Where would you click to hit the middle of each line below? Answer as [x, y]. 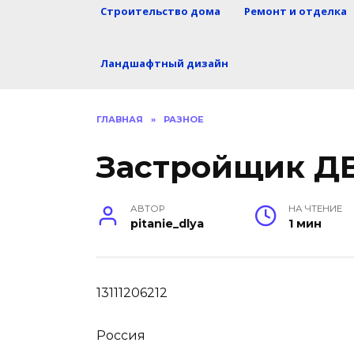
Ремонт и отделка [296, 11]
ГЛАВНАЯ [120, 119]
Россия [121, 336]
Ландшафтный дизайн [164, 63]
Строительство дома [160, 11]
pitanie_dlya [168, 224]
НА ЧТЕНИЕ [316, 209]
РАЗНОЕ [184, 119]
